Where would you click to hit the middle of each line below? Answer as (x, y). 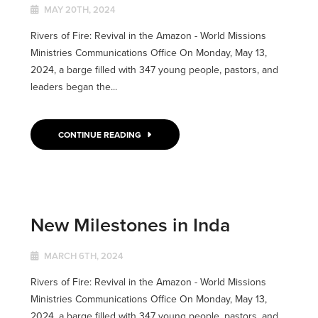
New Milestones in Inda (130, 224)
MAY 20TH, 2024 (78, 9)
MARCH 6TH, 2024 (82, 256)
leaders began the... (73, 86)
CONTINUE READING (101, 134)
